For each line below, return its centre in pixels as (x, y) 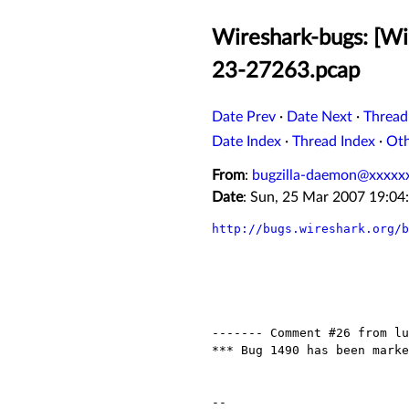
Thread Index (334, 142)
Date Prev (244, 117)
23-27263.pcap (286, 72)
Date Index (246, 142)
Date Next (320, 117)
